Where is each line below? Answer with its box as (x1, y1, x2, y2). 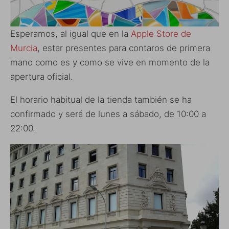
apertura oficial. (10, 72, 73, 82)
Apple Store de (131, 29, 191, 39)
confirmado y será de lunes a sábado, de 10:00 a (10, 109, 206, 120)
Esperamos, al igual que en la (10, 29, 131, 39)
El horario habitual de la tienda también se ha (10, 95, 192, 105)
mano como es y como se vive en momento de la (10, 57, 210, 68)
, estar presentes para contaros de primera (37, 43, 210, 54)
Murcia (10, 43, 37, 54)
